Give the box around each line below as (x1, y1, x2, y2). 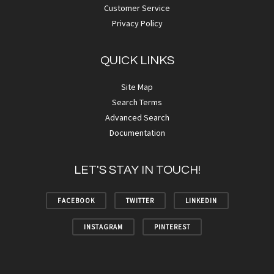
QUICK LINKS (100, 54, 174, 67)
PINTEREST (154, 223, 190, 231)
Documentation (109, 127, 165, 138)
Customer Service (104, 2, 170, 13)
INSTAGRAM (84, 223, 123, 231)
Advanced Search (105, 112, 169, 123)
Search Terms (112, 97, 162, 108)
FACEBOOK (57, 196, 95, 205)
